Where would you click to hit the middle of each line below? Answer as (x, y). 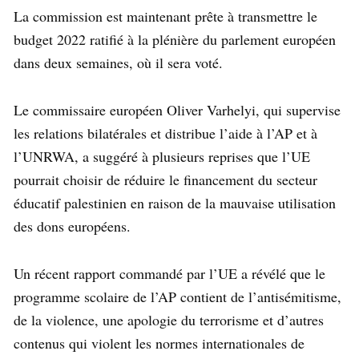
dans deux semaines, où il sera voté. (118, 63)
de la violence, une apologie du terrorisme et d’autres (169, 320)
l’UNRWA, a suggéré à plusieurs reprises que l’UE (162, 157)
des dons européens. (72, 226)
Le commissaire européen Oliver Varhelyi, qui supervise (177, 110)
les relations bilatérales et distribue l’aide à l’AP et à (165, 133)
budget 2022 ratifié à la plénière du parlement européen (175, 40)
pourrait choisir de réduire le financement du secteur (165, 180)
